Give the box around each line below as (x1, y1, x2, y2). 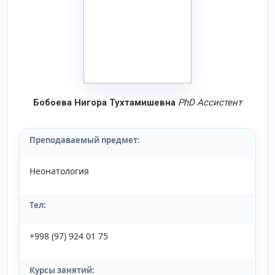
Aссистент (197, 97, 242, 108)
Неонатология (29, 165, 89, 177)
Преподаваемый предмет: (29, 134, 140, 145)
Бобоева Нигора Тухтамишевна (33, 97, 176, 108)
